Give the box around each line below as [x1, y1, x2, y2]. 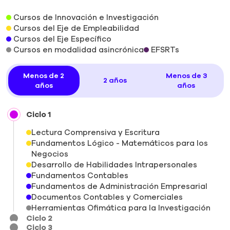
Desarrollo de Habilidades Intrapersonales [31, 159, 197, 170]
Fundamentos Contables [31, 170, 128, 181]
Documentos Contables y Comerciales [31, 191, 183, 202]
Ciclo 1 [26, 109, 51, 120]
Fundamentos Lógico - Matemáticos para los [31, 138, 208, 148]
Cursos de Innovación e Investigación [13, 12, 159, 23]
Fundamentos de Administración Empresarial [31, 181, 207, 191]
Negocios [31, 148, 68, 159]
